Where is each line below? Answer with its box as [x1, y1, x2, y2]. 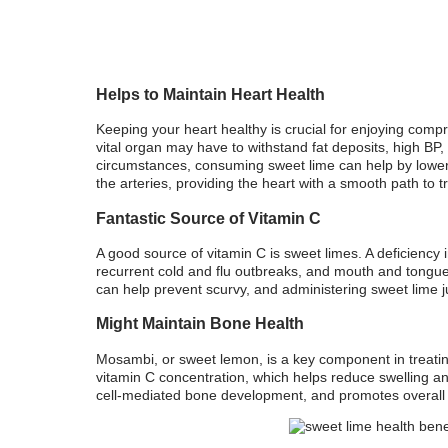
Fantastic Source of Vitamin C [96, 208, 321, 227]
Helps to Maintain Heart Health [96, 84, 325, 103]
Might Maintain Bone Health [96, 314, 304, 333]
